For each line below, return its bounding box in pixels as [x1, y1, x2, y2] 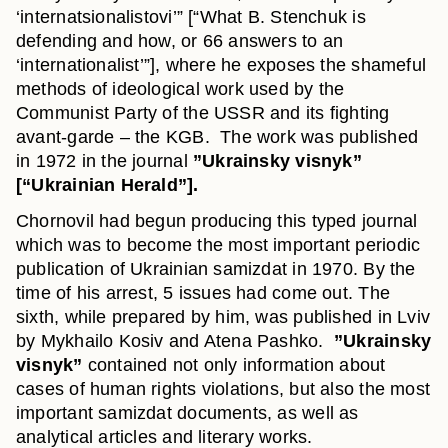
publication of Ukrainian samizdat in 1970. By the [16, 259, 416, 279]
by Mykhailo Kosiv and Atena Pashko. [16, 331, 334, 351]
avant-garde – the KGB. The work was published [16, 127, 418, 147]
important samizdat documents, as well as [16, 403, 359, 423]
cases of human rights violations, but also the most [16, 379, 431, 399]
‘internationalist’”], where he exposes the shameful [16, 55, 427, 75]
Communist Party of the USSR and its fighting [16, 103, 390, 123]
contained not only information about [87, 355, 386, 375]
